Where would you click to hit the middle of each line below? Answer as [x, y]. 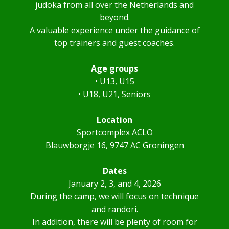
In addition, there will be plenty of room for [114, 222]
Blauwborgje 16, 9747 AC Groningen [114, 145]
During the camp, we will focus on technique [114, 196]
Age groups [114, 68]
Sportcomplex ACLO [114, 132]
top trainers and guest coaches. [114, 43]
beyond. [114, 17]
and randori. [114, 209]
